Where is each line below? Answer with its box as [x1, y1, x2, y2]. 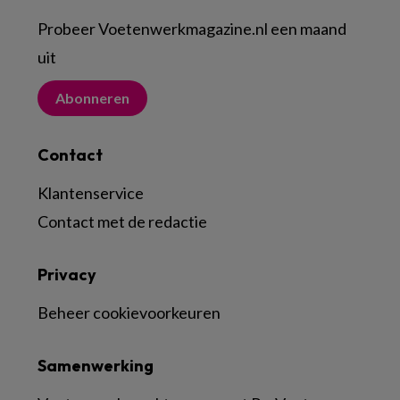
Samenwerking [37, 355, 154, 376]
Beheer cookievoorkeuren [37, 303, 221, 322]
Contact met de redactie [37, 212, 207, 231]
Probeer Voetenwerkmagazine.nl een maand [37, 19, 346, 38]
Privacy [37, 264, 96, 285]
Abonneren [55, 89, 129, 106]
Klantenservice [37, 183, 144, 203]
